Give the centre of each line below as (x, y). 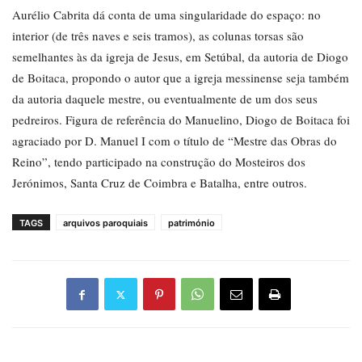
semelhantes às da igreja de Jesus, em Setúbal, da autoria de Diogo (180, 57)
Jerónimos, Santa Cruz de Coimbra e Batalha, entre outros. (160, 183)
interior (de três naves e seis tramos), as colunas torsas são (158, 36)
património (192, 223)
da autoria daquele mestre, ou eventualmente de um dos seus (165, 99)
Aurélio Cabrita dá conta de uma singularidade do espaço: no (166, 15)
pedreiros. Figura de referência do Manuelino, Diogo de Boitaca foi (181, 120)
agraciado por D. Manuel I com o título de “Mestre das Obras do (175, 141)
